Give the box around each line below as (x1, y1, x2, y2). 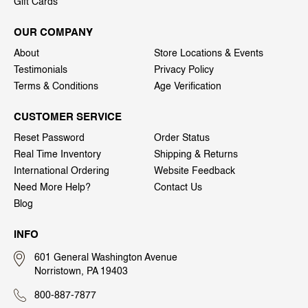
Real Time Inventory (14, 150, 101, 160)
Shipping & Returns (154, 150, 238, 160)
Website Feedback (154, 166, 235, 177)
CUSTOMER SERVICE (14, 112, 122, 123)
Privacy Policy (154, 65, 214, 76)
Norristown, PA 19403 (34, 267, 128, 277)
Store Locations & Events (154, 49, 263, 59)
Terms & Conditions (14, 82, 98, 92)
